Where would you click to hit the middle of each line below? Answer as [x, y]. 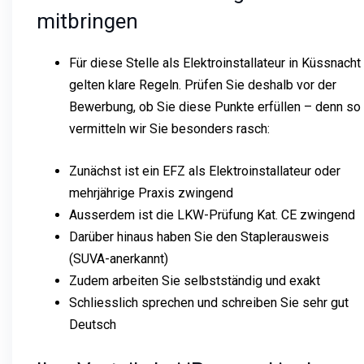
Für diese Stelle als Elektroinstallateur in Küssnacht [215, 63]
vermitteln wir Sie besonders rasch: [169, 128]
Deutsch [93, 324]
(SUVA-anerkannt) [119, 258]
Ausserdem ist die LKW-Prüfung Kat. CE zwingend [212, 214]
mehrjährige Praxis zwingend [151, 193]
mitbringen [87, 21]
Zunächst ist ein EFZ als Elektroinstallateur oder [205, 171]
